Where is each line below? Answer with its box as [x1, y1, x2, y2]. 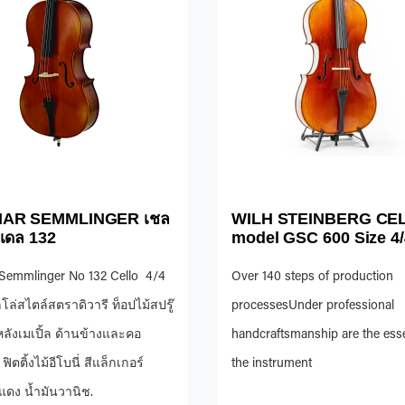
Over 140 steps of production [231, 270, 393, 284]
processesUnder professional [231, 299, 394, 313]
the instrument [231, 357, 312, 371]
